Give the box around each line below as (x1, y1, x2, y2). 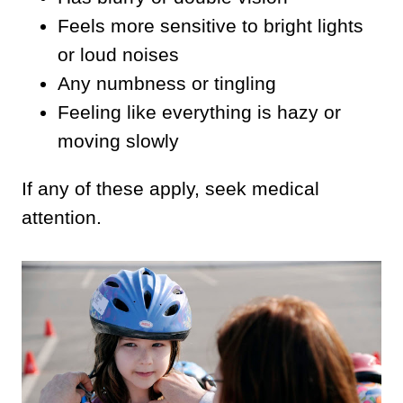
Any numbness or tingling (58, 72, 276, 94)
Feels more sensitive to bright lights (58, 14, 363, 36)
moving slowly (58, 130, 179, 151)
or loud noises (58, 43, 179, 65)
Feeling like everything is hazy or (58, 101, 341, 122)
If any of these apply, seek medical (22, 177, 319, 199)
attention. (22, 206, 102, 228)
